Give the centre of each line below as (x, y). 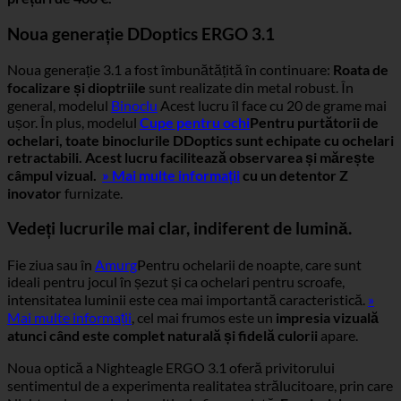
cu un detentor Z (294, 175)
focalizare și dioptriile (77, 88)
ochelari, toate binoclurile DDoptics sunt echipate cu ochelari (200, 141)
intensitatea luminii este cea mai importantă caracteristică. (188, 299)
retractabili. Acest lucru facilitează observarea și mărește (191, 158)
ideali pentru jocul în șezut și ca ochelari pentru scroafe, (176, 281)
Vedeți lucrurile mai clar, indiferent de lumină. (179, 228)
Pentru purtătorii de (314, 123)
